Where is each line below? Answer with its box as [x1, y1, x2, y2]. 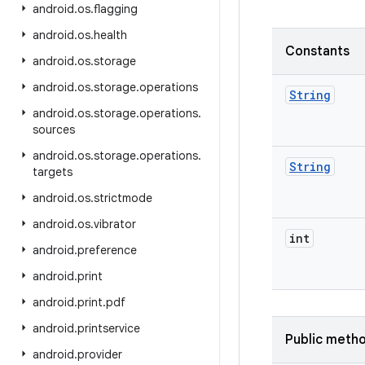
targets [33, 165, 73, 179]
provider [77, 347, 122, 362]
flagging [94, 2, 138, 16]
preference [77, 243, 137, 257]
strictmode [94, 191, 152, 205]
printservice [77, 321, 140, 336]
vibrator [94, 217, 136, 231]
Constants [285, 43, 350, 59]
